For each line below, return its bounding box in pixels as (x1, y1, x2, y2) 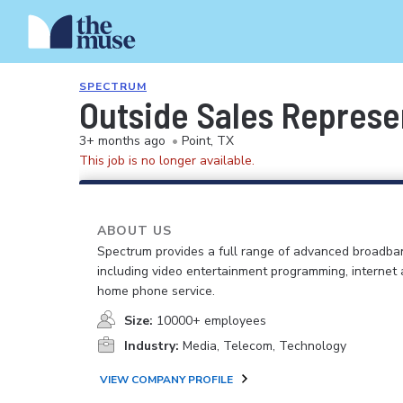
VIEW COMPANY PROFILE (100, 372, 233, 387)
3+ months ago (79, 132, 166, 149)
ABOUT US (97, 222, 172, 239)
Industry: (124, 337, 179, 354)
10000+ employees (157, 312, 266, 329)
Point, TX (182, 132, 234, 149)
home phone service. (97, 282, 215, 300)
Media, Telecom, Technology (183, 337, 346, 354)
